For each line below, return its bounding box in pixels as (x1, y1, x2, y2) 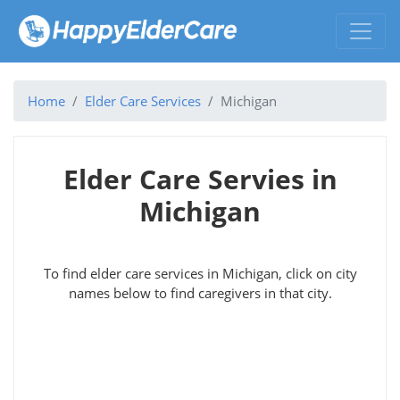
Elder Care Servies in (62, 160, 337, 197)
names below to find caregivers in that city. (68, 283, 332, 302)
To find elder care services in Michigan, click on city (43, 263, 357, 282)
